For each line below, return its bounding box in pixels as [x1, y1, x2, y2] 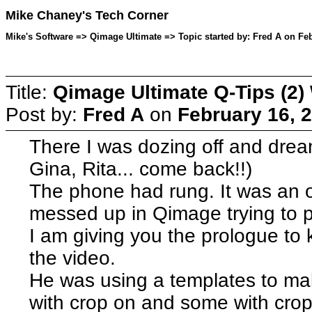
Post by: [6, 103, 83, 125]
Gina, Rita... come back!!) [29, 157, 253, 180]
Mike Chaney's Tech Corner [6, 8, 169, 23]
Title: [6, 81, 53, 103]
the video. [29, 247, 116, 269]
